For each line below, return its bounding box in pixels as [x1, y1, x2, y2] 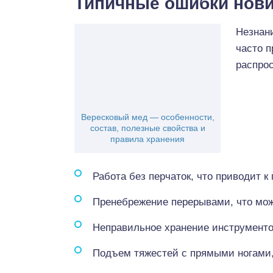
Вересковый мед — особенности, [80, 112, 214, 122]
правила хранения [110, 134, 185, 144]
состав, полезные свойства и [90, 123, 205, 133]
